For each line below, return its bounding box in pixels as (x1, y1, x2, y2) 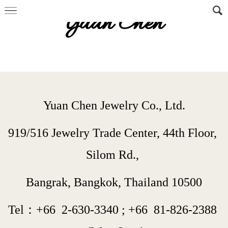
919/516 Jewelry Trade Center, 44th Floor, (8, 126, 217, 139)
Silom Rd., (86, 148, 142, 161)
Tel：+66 (8, 203, 62, 216)
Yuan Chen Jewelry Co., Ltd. (43, 99, 185, 112)
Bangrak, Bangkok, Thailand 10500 (26, 176, 202, 189)
